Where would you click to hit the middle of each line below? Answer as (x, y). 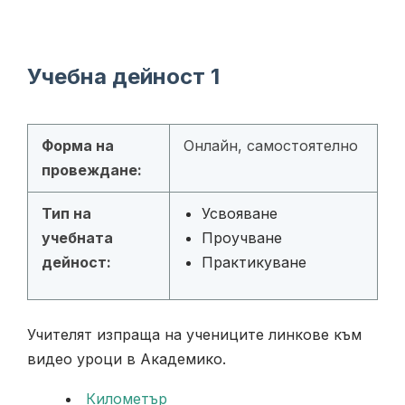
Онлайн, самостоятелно (271, 145)
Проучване (242, 237)
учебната (77, 237)
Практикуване (254, 262)
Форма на (78, 145)
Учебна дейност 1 (123, 76)
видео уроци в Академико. (127, 358)
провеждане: (92, 170)
